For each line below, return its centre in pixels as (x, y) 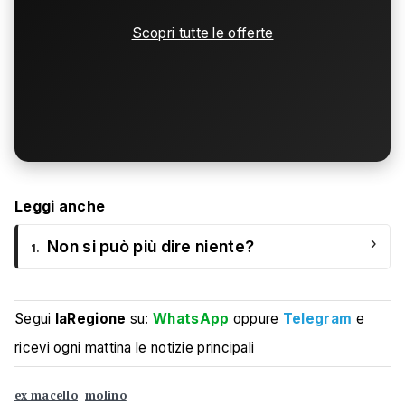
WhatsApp (191, 319)
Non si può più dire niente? (151, 247)
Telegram (317, 319)
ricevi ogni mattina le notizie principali (135, 348)
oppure (256, 319)
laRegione (90, 319)
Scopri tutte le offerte (202, 33)
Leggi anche (60, 207)
